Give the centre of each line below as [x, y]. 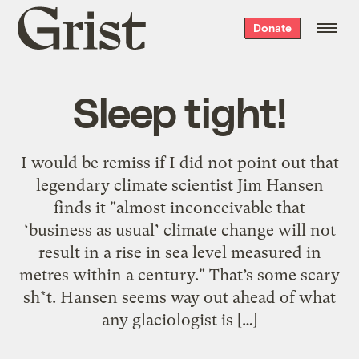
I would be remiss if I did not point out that [179, 162]
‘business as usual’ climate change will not [179, 230]
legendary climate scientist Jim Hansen [179, 185]
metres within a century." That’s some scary [179, 274]
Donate [272, 28]
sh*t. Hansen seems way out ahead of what [179, 297]
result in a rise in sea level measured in [179, 252]
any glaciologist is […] [179, 319]
